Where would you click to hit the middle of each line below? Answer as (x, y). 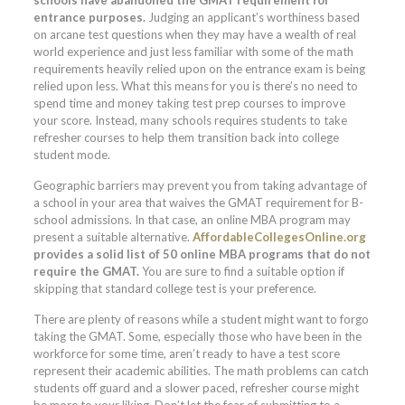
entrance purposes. (89, 17)
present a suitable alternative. (111, 236)
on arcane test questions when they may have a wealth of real (194, 34)
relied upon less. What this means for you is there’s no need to (195, 85)
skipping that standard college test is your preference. (174, 288)
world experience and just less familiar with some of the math (193, 51)
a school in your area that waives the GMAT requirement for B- (198, 202)
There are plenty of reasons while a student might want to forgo (201, 319)
